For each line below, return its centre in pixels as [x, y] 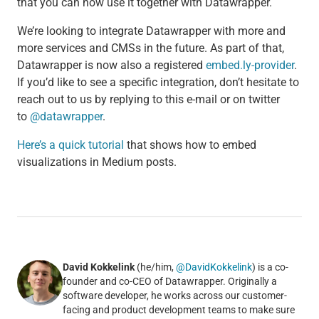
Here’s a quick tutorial [70, 145]
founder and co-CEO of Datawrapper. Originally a [169, 282]
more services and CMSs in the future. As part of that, [150, 48]
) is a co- [270, 267]
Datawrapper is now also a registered [111, 66]
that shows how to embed [190, 145]
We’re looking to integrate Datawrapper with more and [151, 31]
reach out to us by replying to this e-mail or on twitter [148, 100]
